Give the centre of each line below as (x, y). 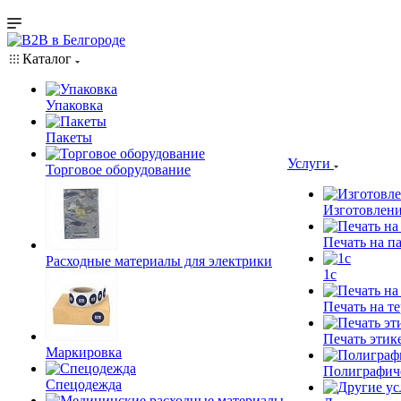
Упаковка (74, 105)
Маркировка (84, 352)
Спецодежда (84, 384)
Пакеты (69, 137)
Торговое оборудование (118, 170)
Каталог (47, 59)
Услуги (311, 163)
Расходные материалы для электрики (159, 261)
